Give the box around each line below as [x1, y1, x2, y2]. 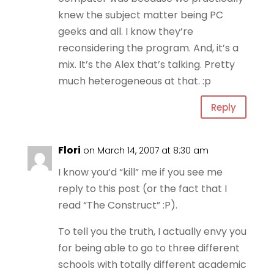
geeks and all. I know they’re [57, 24, 193, 39]
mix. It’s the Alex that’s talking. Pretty [57, 57, 235, 72]
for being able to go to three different [57, 241, 240, 255]
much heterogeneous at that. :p [57, 74, 211, 88]
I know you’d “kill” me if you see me [57, 165, 223, 179]
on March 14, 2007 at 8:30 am [83, 144, 209, 157]
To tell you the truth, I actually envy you [57, 224, 246, 239]
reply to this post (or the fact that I [57, 182, 227, 196]
